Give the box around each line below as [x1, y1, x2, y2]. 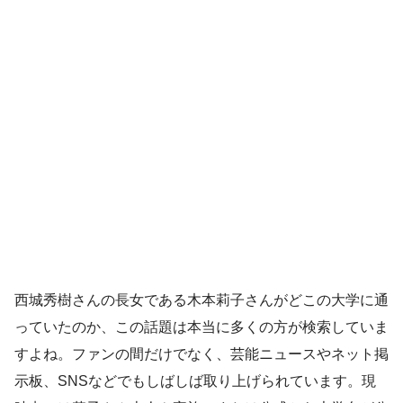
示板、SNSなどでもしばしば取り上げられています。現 [14, 373, 376, 390]
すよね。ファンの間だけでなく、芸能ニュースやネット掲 [14, 346, 389, 363]
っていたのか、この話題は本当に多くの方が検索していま [14, 319, 389, 336]
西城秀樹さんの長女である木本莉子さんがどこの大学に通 [14, 292, 389, 309]
